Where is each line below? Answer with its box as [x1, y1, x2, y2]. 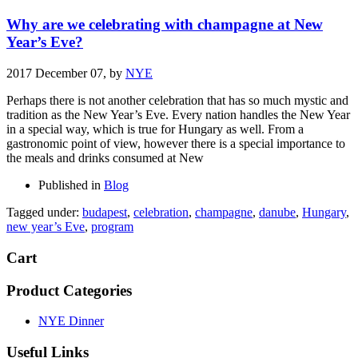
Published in [38, 178, 101, 193]
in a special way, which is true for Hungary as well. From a [6, 122, 304, 137]
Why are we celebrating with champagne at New [6, 16, 323, 34]
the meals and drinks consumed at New [6, 151, 204, 165]
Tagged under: [6, 205, 79, 220]
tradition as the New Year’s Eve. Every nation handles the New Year [6, 108, 350, 122]
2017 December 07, [6, 66, 109, 81]
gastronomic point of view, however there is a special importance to [6, 137, 345, 151]
